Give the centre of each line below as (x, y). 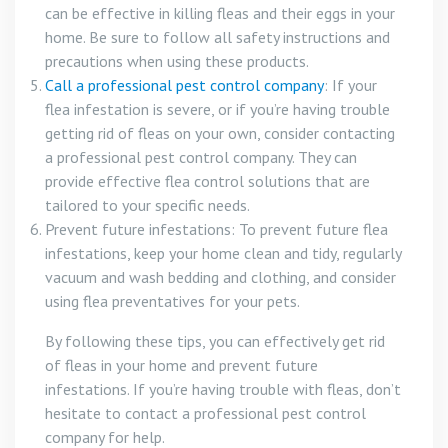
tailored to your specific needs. (147, 204)
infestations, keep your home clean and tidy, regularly (223, 252)
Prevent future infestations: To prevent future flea (216, 228)
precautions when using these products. (177, 60)
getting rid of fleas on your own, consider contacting (220, 132)
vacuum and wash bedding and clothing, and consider (220, 276)
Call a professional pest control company (184, 84)
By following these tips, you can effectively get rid (215, 340)
